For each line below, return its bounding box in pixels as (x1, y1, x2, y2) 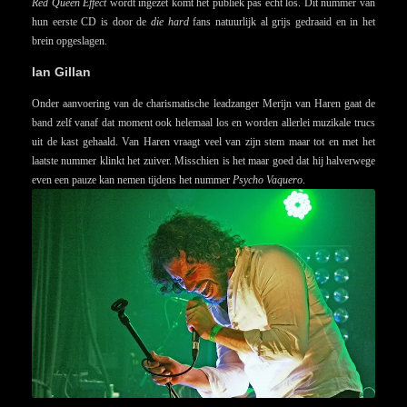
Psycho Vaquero (233, 174, 303, 187)
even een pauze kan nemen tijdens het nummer (32, 174, 233, 187)
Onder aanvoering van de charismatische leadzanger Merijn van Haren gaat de (32, 97, 375, 111)
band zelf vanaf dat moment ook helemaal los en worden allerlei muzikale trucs (32, 116, 375, 130)
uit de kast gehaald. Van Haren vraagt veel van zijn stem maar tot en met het (32, 135, 375, 149)
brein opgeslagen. (32, 35, 107, 48)
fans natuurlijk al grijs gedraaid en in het (193, 15, 376, 29)
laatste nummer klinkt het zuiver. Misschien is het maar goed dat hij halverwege (32, 154, 375, 168)
